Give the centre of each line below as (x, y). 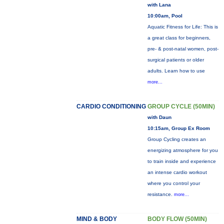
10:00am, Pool (165, 16)
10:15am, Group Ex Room (178, 128)
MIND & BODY (96, 219)
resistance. (160, 194)
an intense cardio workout (177, 172)
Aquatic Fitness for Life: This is (182, 27)
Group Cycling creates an (176, 139)
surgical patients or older (175, 60)
